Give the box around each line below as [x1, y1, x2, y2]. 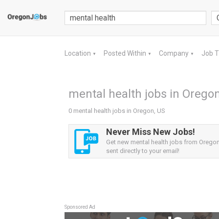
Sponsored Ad [65, 204, 95, 210]
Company [159, 49, 190, 57]
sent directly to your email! [106, 147, 179, 154]
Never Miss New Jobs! [106, 127, 195, 137]
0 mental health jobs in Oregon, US [68, 107, 165, 114]
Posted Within [104, 49, 148, 57]
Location [65, 49, 92, 57]
